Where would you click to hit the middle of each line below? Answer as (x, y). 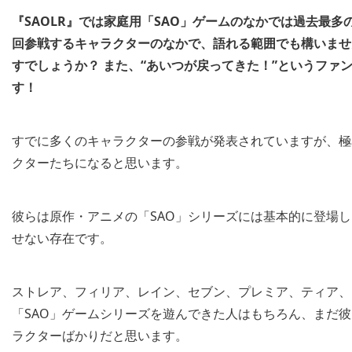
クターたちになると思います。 (100, 163)
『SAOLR (39, 22)
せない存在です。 (62, 238)
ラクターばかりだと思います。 (100, 336)
